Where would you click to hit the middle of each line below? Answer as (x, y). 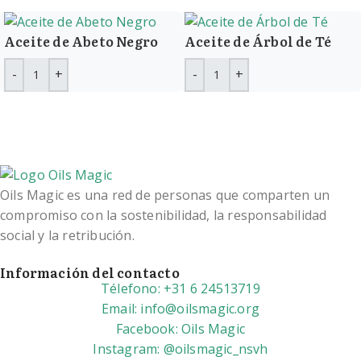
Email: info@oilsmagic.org (180, 308)
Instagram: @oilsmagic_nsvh (180, 349)
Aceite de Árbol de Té (258, 41)
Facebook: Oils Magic (180, 328)
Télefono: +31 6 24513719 (180, 288)
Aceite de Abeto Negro (81, 41)
